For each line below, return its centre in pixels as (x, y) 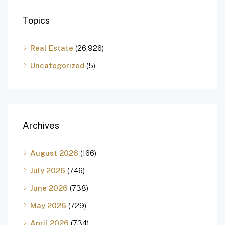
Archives (41, 126)
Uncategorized (57, 66)
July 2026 (48, 171)
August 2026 (54, 153)
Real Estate (52, 48)
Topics (36, 21)
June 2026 (49, 188)
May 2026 (48, 206)
